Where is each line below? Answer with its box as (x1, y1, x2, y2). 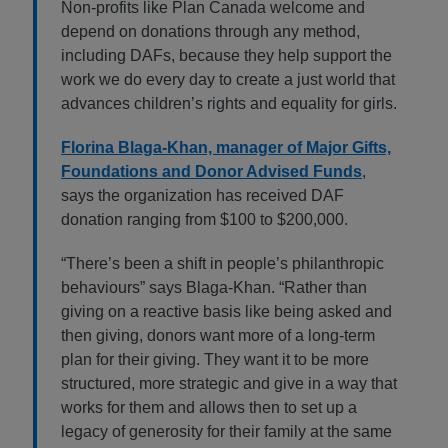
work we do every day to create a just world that (61, 71, 395, 89)
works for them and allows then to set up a (61, 399, 357, 417)
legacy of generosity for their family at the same (61, 423, 392, 441)
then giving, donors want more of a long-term (61, 327, 375, 345)
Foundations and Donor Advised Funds (61, 163, 362, 181)
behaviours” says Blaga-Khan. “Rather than (61, 279, 367, 297)
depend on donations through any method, (61, 23, 360, 41)
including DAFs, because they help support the (61, 47, 392, 65)
